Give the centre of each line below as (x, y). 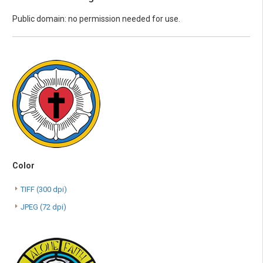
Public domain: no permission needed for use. (96, 18)
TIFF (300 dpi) (44, 189)
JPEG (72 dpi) (43, 207)
